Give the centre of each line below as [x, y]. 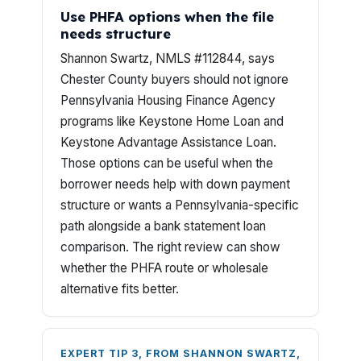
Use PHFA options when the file [167, 17]
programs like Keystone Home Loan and [172, 121]
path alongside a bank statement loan [163, 226]
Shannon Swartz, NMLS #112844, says [168, 58]
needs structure [116, 33]
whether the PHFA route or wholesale [164, 268]
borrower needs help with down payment [175, 184]
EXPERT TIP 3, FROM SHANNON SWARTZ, [180, 353]
